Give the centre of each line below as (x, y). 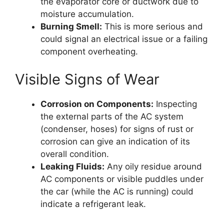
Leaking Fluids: (72, 166)
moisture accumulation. (87, 14)
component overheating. (89, 52)
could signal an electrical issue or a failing (124, 39)
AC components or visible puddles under (122, 179)
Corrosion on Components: (97, 104)
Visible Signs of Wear (87, 79)
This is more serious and (152, 27)
